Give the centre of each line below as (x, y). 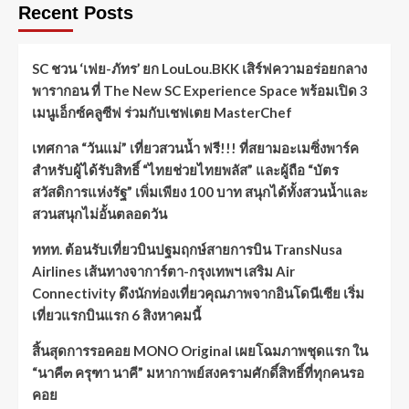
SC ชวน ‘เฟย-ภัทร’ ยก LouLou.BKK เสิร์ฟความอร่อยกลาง (199, 69)
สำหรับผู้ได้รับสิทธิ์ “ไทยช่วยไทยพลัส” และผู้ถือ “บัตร (185, 170)
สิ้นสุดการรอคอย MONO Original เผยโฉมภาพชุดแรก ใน (200, 351)
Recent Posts (76, 13)
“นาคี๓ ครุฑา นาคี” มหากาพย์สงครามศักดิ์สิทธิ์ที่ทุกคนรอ (198, 373)
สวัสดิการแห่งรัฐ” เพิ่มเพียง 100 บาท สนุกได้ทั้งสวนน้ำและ (200, 192)
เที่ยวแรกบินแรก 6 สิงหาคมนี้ (116, 315)
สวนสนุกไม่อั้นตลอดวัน (100, 214)
